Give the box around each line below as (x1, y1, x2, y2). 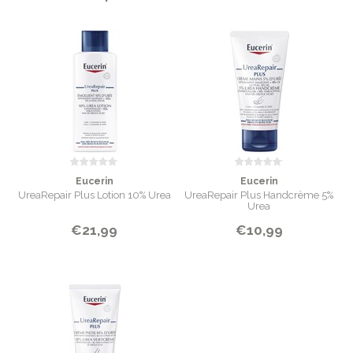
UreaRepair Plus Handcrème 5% (184, 189, 333, 201)
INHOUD (12, 22, 52, 33)
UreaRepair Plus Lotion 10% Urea (17, 189, 171, 201)
